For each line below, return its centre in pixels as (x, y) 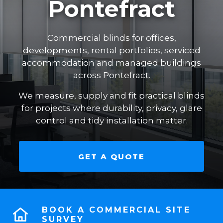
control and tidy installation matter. (111, 120)
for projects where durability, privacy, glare (111, 108)
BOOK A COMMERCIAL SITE (116, 210)
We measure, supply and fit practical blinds (111, 96)
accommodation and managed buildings (111, 63)
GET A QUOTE (111, 156)
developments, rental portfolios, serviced (111, 50)
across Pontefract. (111, 75)
